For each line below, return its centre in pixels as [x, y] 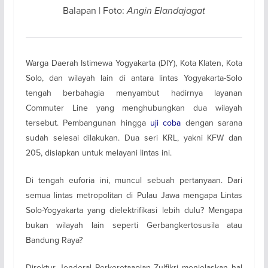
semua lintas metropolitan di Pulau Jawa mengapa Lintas [134, 195]
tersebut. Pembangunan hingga [88, 122]
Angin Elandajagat [166, 10]
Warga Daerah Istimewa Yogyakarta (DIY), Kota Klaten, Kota [134, 63]
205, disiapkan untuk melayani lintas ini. [98, 152]
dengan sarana [212, 122]
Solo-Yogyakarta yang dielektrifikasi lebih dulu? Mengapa [134, 210]
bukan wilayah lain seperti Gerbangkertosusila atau [134, 225]
